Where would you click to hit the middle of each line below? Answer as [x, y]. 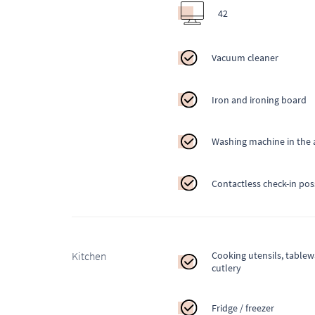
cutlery [226, 268]
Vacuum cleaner [245, 58]
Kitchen [89, 256]
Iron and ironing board [259, 99]
